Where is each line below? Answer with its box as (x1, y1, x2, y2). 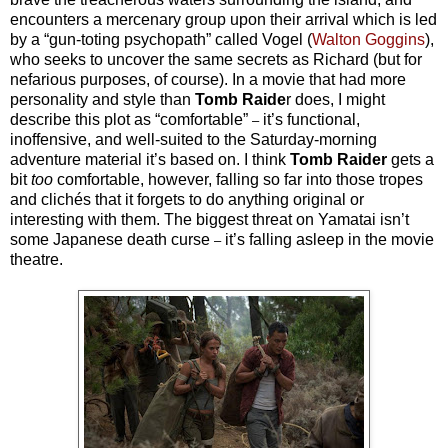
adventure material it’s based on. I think (10, 150, 290, 168)
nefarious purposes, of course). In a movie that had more (10, 70, 406, 88)
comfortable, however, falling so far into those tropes (57, 170, 423, 188)
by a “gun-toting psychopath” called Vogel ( (10, 30, 312, 48)
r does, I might (286, 90, 385, 108)
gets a (387, 150, 434, 168)
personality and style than (10, 90, 191, 108)
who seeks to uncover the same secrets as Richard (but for (10, 50, 422, 68)
